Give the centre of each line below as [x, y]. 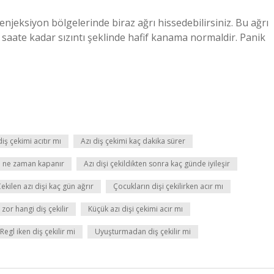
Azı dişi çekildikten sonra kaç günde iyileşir [157, 164]
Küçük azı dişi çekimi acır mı [135, 209]
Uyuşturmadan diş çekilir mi [143, 231]
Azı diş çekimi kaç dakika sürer [133, 141]
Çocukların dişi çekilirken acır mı [168, 186]
